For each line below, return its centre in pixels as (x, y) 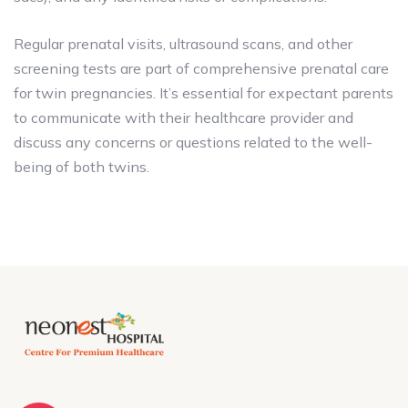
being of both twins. (82, 167)
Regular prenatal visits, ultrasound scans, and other (183, 44)
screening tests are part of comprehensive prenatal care (201, 69)
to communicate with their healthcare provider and (184, 118)
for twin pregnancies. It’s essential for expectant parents (204, 93)
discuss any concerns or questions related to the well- (193, 143)
